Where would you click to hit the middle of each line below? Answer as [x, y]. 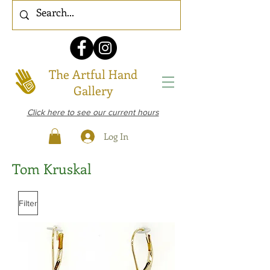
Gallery [93, 90]
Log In [116, 136]
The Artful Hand [93, 74]
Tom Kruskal [52, 169]
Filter [28, 203]
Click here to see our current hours [93, 112]
